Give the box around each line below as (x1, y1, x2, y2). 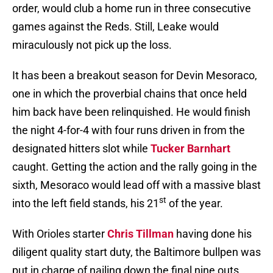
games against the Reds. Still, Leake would (12, 20, 219, 34)
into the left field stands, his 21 (12, 197, 159, 210)
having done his (174, 227, 252, 241)
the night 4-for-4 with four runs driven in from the (12, 124, 245, 137)
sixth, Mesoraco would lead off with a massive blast (12, 179, 261, 192)
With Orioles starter (12, 227, 107, 241)
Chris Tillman (107, 227, 174, 241)
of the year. (166, 197, 223, 210)
